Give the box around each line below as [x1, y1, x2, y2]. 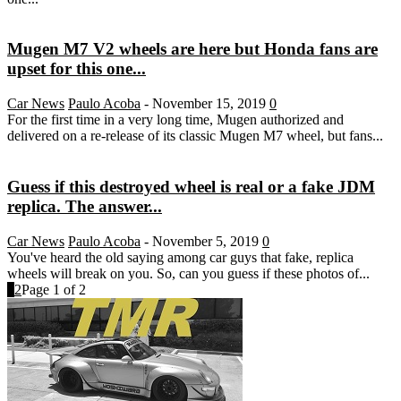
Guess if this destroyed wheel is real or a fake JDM [7, 176, 375, 196]
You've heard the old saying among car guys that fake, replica [7, 249, 354, 265]
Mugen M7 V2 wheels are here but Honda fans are [7, 39, 378, 59]
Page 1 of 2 [21, 281, 86, 297]
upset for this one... [7, 59, 146, 79]
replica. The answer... [7, 196, 162, 216]
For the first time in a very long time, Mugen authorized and [7, 112, 344, 128]
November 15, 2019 [152, 96, 266, 112]
